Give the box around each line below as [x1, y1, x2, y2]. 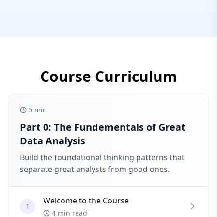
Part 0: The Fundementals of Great [20, 121, 186, 134]
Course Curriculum [40, 66, 177, 86]
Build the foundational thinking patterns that [20, 152, 185, 163]
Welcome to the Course [43, 195, 129, 206]
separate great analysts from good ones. [20, 164, 170, 174]
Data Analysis [20, 134, 85, 147]
